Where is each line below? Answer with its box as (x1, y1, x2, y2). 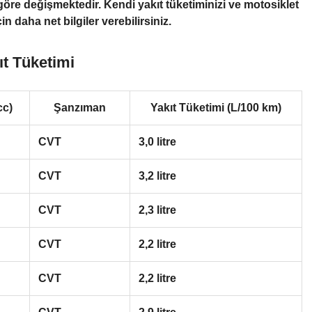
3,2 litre (139, 169, 176, 182)
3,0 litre (139, 135, 176, 148)
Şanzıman (54, 101, 106, 114)
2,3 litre (139, 203, 176, 216)
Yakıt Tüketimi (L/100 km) (150, 101, 281, 114)
